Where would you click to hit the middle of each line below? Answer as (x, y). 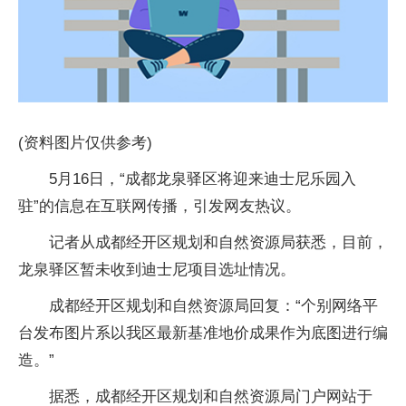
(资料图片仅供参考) (85, 143)
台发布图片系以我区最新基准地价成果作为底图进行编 (203, 333)
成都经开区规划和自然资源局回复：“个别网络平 (213, 306)
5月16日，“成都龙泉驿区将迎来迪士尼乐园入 (203, 179)
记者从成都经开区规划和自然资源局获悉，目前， (218, 243)
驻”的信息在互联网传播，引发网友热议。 (159, 207)
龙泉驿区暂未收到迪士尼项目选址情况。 (157, 270)
